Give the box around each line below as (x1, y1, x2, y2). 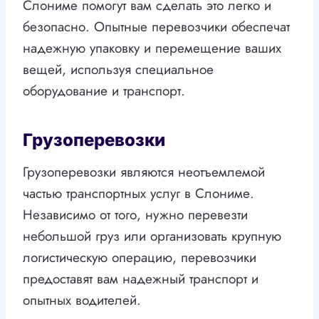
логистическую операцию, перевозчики (23, 248, 256, 268)
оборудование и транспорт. (23, 81, 185, 101)
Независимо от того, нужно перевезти (23, 205, 248, 225)
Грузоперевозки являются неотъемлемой (23, 162, 265, 182)
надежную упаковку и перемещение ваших (23, 38, 281, 58)
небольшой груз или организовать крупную (23, 226, 281, 246)
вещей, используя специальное (23, 60, 214, 80)
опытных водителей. (23, 291, 141, 310)
